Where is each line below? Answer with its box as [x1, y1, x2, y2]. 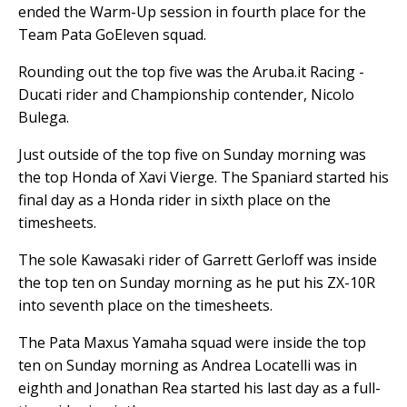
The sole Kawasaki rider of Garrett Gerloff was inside [18, 249, 377, 270]
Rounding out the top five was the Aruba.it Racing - [18, 61, 364, 82]
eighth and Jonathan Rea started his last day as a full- [18, 377, 381, 398]
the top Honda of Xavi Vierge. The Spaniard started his [18, 166, 389, 187]
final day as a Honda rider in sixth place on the [18, 189, 331, 210]
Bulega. [18, 106, 69, 127]
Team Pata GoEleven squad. [18, 24, 206, 45]
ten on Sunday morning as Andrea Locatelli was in [18, 354, 357, 375]
